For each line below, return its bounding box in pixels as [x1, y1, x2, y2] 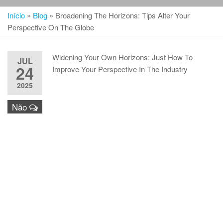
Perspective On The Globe [7, 22, 94, 32]
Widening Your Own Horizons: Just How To [52, 52, 193, 62]
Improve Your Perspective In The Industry [52, 64, 188, 74]
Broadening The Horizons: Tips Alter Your [55, 10, 190, 20]
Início [7, 10, 25, 20]
